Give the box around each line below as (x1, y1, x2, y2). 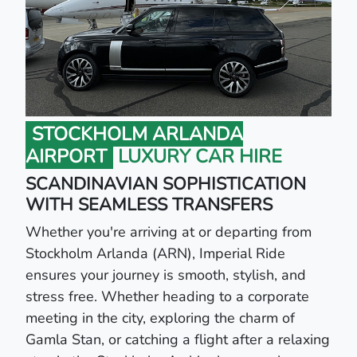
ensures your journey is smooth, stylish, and (25, 265, 306, 285)
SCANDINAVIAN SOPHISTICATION (25, 172, 306, 197)
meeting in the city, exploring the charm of (25, 308, 295, 328)
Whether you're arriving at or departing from (25, 222, 312, 242)
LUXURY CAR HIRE (113, 143, 282, 170)
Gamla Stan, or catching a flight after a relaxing (25, 330, 330, 350)
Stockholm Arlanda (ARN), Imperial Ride (25, 244, 285, 264)
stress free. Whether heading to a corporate (25, 287, 309, 307)
